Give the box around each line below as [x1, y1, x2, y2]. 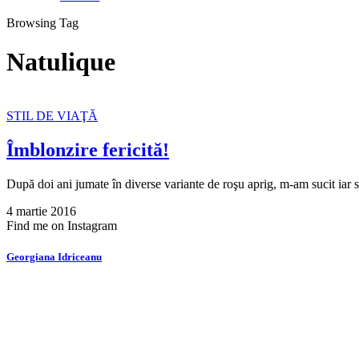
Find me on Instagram [6, 218, 117, 232]
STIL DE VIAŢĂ [6, 108, 98, 123]
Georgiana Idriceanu [6, 250, 102, 263]
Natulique [6, 47, 115, 77]
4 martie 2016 [6, 204, 76, 218]
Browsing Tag [6, 16, 79, 30]
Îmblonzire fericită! [6, 139, 169, 160]
